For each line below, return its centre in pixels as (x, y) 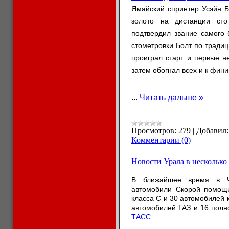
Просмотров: (154, 131)
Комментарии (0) (161, 140)
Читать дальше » (171, 97)
